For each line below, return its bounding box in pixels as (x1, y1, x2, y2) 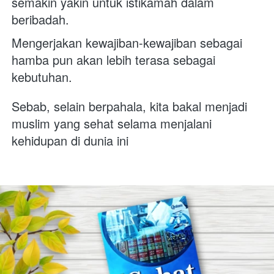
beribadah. (12, 10, 73, 28)
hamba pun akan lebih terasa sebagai (12, 50, 215, 68)
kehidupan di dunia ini (12, 131, 128, 149)
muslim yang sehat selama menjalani (12, 114, 212, 132)
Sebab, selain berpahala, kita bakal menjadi (12, 97, 247, 115)
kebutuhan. (12, 67, 76, 86)
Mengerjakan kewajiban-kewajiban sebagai (12, 33, 242, 51)
